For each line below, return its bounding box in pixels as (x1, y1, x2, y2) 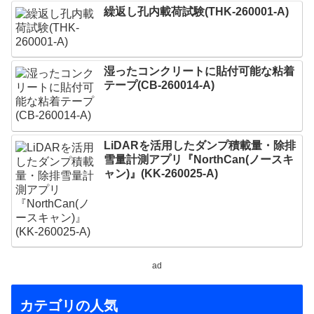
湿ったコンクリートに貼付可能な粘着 (104, 65, 295, 78)
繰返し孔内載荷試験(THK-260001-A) (104, 5, 289, 18)
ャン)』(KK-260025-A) (104, 167, 219, 179)
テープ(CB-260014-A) (104, 79, 215, 92)
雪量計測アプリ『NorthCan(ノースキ (104, 153, 294, 165)
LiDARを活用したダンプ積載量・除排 (104, 139, 296, 151)
